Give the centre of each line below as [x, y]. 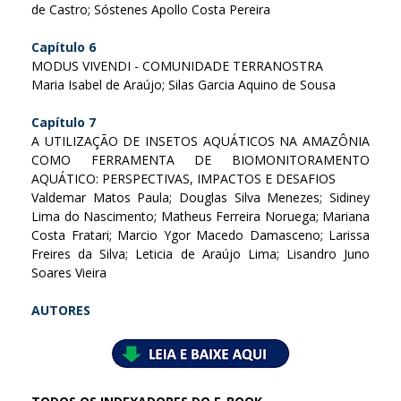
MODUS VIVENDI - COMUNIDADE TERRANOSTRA [177, 65]
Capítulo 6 [64, 47]
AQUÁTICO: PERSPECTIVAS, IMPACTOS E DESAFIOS [183, 178]
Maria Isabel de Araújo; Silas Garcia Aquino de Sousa [183, 84]
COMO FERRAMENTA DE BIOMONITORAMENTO [200, 159]
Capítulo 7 [64, 122]
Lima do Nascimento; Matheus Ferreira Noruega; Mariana [200, 216]
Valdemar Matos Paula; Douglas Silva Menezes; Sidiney [200, 197]
